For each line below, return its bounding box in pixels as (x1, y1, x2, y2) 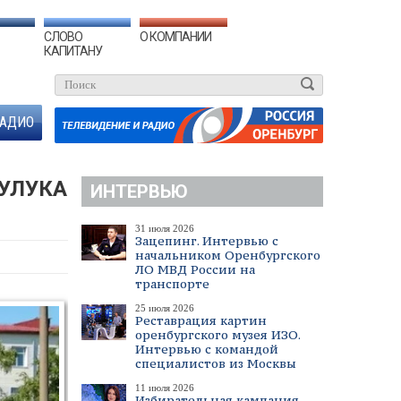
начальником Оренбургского (135, 247, 320, 263)
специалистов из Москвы (135, 355, 296, 371)
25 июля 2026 (135, 303, 194, 313)
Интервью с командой (135, 341, 278, 357)
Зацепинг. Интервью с (135, 233, 278, 249)
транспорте (135, 276, 209, 292)
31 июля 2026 (135, 223, 194, 234)
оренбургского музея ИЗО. (135, 327, 300, 343)
